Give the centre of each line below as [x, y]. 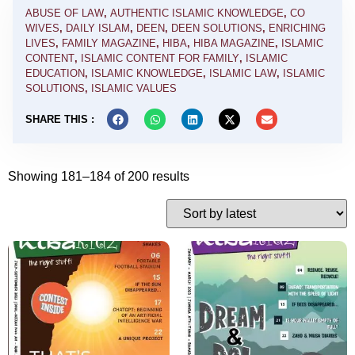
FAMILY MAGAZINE [109, 43]
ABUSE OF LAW [65, 13]
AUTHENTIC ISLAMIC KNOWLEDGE [197, 13]
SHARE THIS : [60, 119]
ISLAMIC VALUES [134, 88]
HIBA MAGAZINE [234, 43]
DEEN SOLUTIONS [217, 28]
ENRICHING [297, 28]
